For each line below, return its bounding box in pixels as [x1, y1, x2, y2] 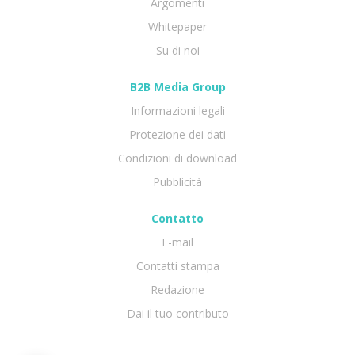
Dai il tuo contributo [126, 305, 229, 321]
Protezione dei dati [129, 126, 226, 142]
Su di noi [155, 42, 200, 58]
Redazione [151, 281, 204, 297]
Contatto [151, 210, 204, 226]
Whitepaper [148, 18, 207, 34]
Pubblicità [153, 174, 202, 189]
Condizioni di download [118, 150, 237, 166]
